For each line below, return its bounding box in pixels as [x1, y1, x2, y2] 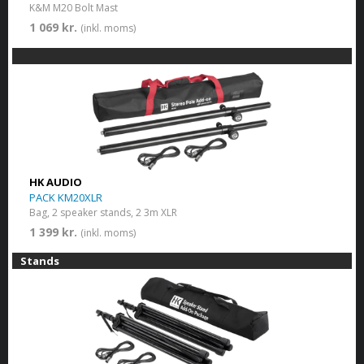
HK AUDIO [28, 174, 82, 189]
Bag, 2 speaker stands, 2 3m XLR [28, 205, 177, 219]
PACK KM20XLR [28, 189, 102, 205]
